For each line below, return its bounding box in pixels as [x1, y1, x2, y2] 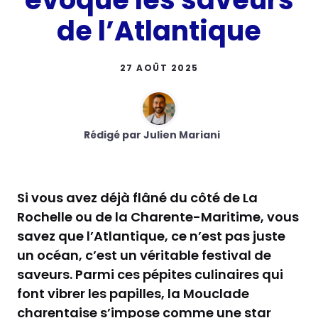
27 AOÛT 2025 [119, 61, 199, 74]
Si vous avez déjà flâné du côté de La [17, 188, 258, 207]
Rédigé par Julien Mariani [84, 127, 220, 142]
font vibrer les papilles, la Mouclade [17, 284, 249, 302]
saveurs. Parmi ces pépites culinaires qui [17, 265, 283, 283]
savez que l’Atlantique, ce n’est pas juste [17, 226, 285, 245]
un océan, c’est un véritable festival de [17, 246, 271, 264]
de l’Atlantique [57, 11, 261, 50]
